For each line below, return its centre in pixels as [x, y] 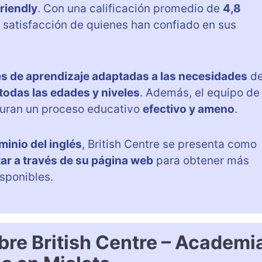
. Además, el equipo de [200, 92]
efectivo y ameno [189, 109]
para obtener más [201, 160]
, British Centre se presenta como [169, 144]
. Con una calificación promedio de [130, 8]
